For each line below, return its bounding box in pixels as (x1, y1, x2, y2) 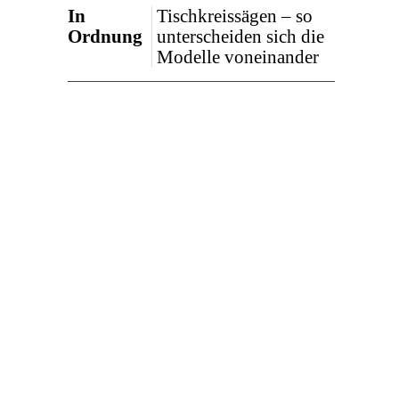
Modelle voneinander (157, 46, 319, 68)
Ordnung (68, 26, 142, 47)
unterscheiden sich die (157, 26, 324, 47)
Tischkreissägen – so (157, 5, 313, 27)
